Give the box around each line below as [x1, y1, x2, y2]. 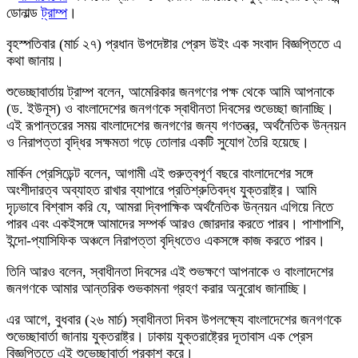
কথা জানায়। [6, 52, 64, 69]
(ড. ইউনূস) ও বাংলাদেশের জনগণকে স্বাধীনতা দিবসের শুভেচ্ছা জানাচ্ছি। [6, 100, 334, 117]
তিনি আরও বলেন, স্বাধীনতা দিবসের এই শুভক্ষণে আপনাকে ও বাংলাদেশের [6, 263, 333, 280]
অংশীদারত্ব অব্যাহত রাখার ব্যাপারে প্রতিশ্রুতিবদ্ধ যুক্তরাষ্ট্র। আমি [6, 181, 316, 198]
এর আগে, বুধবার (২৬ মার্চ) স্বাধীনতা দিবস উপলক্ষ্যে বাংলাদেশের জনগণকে [6, 311, 341, 328]
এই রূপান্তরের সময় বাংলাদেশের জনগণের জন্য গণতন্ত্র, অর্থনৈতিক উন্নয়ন [6, 117, 346, 133]
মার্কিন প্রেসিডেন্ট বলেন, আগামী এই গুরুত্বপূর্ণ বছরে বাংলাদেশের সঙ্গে [6, 165, 312, 181]
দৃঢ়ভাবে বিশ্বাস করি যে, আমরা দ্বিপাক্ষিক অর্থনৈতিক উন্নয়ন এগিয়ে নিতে [6, 198, 333, 215]
